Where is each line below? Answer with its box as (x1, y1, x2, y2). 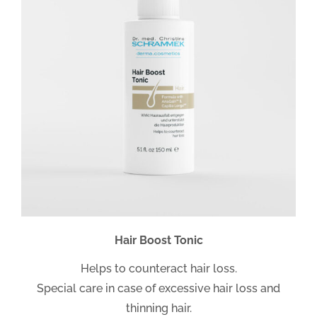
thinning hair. (125, 301, 192, 315)
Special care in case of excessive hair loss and (37, 281, 280, 295)
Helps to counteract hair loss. (80, 261, 237, 275)
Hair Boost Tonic (114, 233, 203, 247)
